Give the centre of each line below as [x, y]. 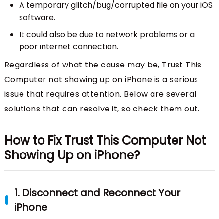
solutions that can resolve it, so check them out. [102, 109]
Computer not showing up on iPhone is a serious [101, 80]
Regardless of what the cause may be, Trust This [103, 65]
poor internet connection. [68, 47]
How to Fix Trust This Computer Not [105, 141]
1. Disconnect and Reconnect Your [97, 193]
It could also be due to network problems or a [107, 35]
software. [37, 18]
